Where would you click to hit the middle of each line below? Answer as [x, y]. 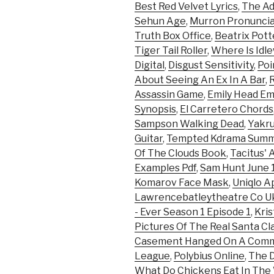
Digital [150, 65]
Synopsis [155, 109]
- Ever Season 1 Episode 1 [193, 212]
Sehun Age [160, 21]
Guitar [149, 139]
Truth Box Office [173, 36]
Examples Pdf [165, 168]
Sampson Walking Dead [189, 124]
